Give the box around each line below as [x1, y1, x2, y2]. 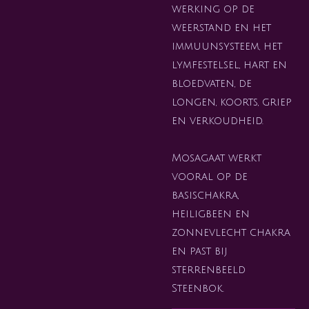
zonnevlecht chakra [172, 226, 290, 238]
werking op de [172, 3, 255, 14]
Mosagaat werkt [172, 152, 261, 163]
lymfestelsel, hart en [172, 59, 287, 70]
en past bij [172, 245, 228, 257]
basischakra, [172, 189, 239, 201]
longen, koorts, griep [172, 96, 292, 108]
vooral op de [172, 170, 248, 182]
